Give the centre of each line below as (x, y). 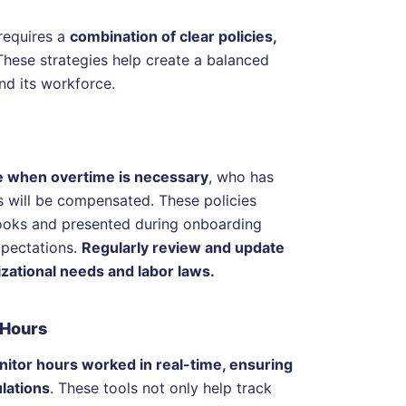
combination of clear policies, (173, 36)
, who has (241, 177)
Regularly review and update (183, 247)
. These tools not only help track (161, 388)
